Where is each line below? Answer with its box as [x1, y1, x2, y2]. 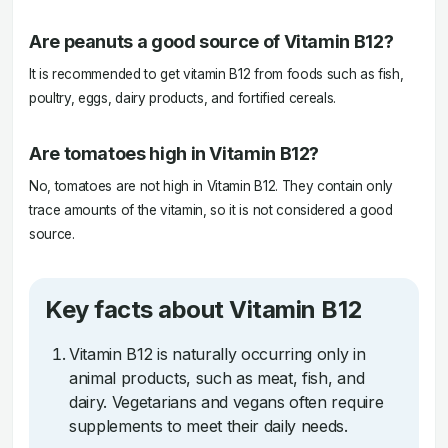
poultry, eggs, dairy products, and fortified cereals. [29, 90, 337, 106]
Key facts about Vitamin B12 [45, 295, 363, 324]
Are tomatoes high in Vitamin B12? [29, 143, 320, 164]
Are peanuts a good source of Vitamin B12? [29, 31, 394, 52]
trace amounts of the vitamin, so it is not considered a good [29, 202, 393, 218]
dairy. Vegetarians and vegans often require [69, 392, 384, 412]
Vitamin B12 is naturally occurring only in [69, 344, 366, 364]
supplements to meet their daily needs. [69, 416, 348, 436]
